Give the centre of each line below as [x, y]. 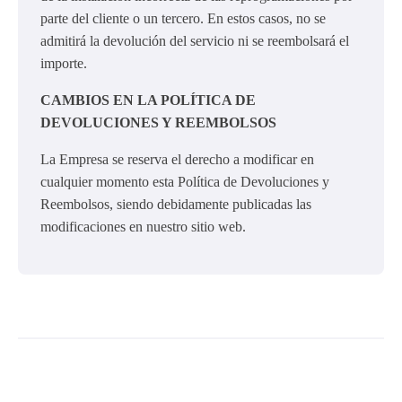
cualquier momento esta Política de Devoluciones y [185, 181]
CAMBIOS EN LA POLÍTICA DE [148, 100]
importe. [64, 63]
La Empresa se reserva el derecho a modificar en [177, 159]
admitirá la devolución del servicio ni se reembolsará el [195, 40]
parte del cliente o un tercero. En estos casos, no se [183, 18]
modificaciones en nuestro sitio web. [143, 226]
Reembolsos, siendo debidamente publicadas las [176, 204]
